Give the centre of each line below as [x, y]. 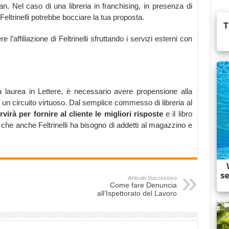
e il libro [177, 114]
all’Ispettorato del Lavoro [137, 193]
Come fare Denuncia [143, 185]
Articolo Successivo [152, 178]
